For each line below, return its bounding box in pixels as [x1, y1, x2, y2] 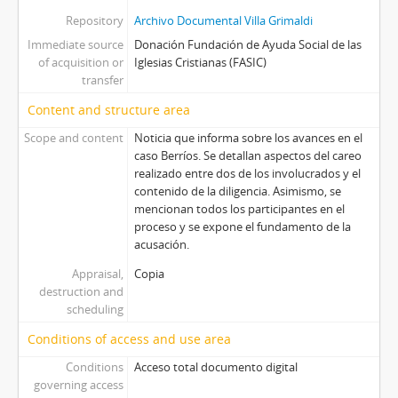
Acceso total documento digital [133, 359, 298, 376]
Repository [65, 12, 123, 29]
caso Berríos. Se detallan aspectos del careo [133, 147, 362, 164]
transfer [81, 72, 123, 89]
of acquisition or [37, 54, 123, 71]
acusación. [133, 236, 189, 253]
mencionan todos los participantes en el [133, 201, 345, 218]
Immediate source [27, 36, 123, 53]
